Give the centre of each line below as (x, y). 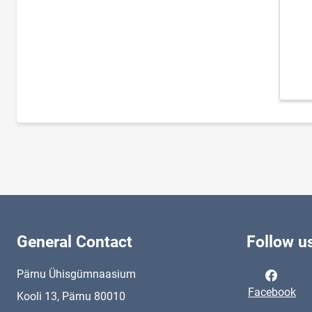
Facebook (272, 292)
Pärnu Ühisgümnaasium (76, 274)
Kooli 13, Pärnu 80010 (71, 296)
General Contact (75, 242)
